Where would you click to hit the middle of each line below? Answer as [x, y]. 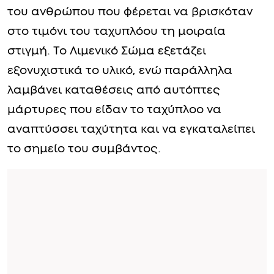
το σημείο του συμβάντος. [84, 149]
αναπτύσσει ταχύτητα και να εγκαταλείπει [131, 129]
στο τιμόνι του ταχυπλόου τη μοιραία [117, 31]
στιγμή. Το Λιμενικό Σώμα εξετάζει [107, 51]
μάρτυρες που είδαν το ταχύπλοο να [114, 109]
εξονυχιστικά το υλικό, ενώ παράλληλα [120, 70]
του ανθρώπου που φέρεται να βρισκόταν [130, 12]
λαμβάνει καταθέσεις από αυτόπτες [114, 90]
